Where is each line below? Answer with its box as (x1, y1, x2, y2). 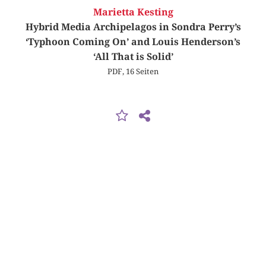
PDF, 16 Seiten (107, 66, 159, 77)
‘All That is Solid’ (93, 51, 173, 63)
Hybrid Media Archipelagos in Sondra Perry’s (25, 21, 241, 33)
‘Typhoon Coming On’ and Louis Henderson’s (26, 36, 240, 48)
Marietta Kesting (93, 7, 173, 18)
